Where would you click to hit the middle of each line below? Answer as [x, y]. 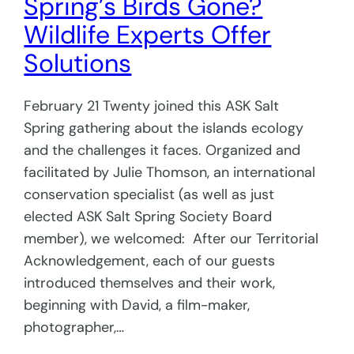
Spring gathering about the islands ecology [164, 128]
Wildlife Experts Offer [148, 34]
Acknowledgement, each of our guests [150, 261]
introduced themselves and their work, [150, 283]
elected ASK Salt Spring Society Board [148, 217]
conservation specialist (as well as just [149, 195]
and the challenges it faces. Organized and [162, 151]
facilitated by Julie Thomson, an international [170, 173]
